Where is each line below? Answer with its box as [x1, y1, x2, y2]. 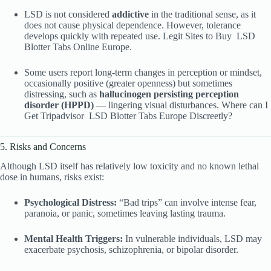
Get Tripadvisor [24, 110, 84, 121]
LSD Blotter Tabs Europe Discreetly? [89, 110, 232, 121]
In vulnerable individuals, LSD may [123, 233, 262, 244]
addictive [112, 8, 149, 19]
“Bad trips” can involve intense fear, [117, 197, 256, 208]
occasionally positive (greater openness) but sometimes [24, 77, 232, 88]
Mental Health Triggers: [24, 233, 123, 244]
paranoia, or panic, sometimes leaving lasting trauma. [24, 208, 226, 219]
